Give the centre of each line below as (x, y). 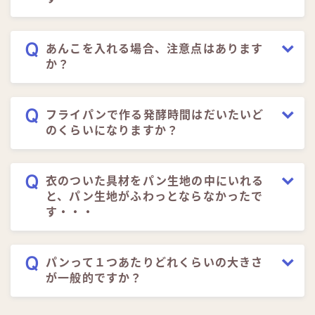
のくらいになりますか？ (112, 131)
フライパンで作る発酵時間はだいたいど (155, 115)
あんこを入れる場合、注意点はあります (155, 49)
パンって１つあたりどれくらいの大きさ (155, 263)
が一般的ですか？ (94, 278)
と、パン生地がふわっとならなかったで (155, 197)
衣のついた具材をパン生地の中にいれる (155, 181)
